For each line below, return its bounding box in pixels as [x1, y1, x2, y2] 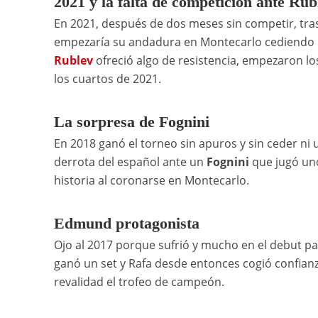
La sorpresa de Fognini [53, 113, 209, 131]
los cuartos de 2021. [53, 71, 161, 87]
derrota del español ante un [53, 154, 207, 170]
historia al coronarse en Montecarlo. [53, 172, 249, 189]
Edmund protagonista [53, 214, 199, 233]
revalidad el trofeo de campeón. [53, 274, 224, 290]
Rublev [53, 53, 93, 69]
